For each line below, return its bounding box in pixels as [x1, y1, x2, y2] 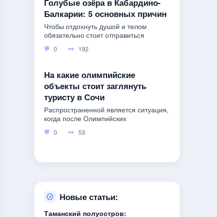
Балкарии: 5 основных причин [44, 7, 167, 19]
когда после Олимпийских [44, 114, 126, 124]
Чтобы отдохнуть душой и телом [44, 22, 147, 31]
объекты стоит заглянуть [44, 79, 146, 92]
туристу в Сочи [44, 91, 105, 103]
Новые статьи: [60, 190, 118, 202]
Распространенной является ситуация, [44, 105, 169, 115]
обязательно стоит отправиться [44, 31, 144, 40]
